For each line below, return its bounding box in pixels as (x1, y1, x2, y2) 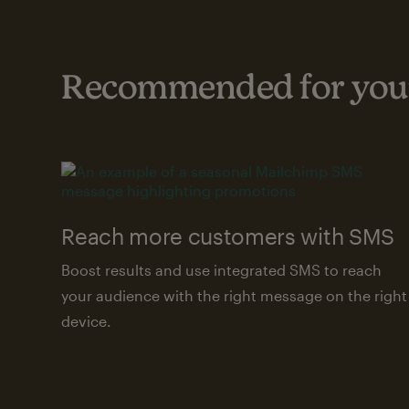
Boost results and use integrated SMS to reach (61, 261, 383, 278)
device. (61, 312, 112, 330)
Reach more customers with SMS (61, 223, 394, 249)
